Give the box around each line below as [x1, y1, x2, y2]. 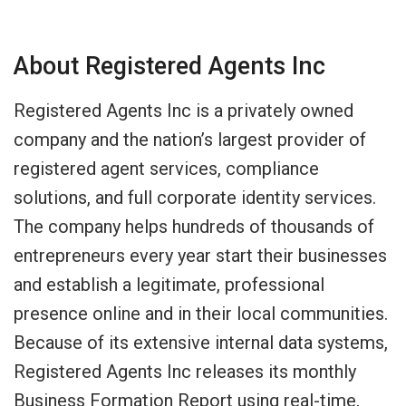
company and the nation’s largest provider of [14, 128, 366, 150]
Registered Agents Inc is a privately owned [14, 99, 353, 121]
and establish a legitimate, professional [14, 273, 324, 295]
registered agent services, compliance [14, 157, 319, 179]
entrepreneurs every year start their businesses [14, 244, 387, 266]
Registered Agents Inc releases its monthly [14, 360, 356, 382]
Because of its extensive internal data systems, [14, 331, 388, 353]
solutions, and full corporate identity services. [14, 186, 376, 208]
